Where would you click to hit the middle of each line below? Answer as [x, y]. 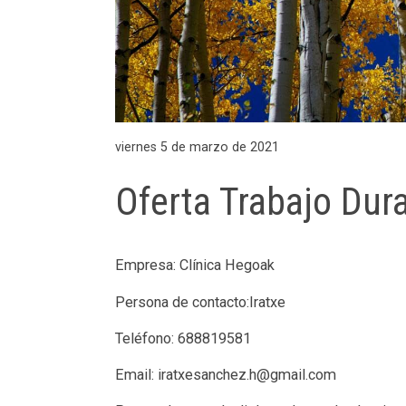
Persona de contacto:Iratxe [201, 302]
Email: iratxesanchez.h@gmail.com [226, 375]
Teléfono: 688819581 [184, 338]
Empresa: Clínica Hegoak [195, 266]
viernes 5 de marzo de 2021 [198, 146]
